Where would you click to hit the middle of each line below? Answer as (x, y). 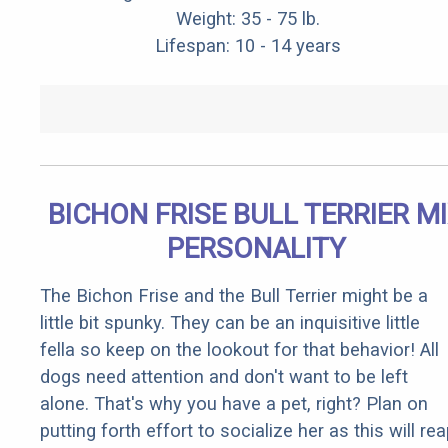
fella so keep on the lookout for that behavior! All (239, 350)
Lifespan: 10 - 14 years (248, 46)
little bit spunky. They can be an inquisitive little (230, 323)
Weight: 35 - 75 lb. (248, 19)
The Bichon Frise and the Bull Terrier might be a (234, 296)
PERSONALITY (256, 249)
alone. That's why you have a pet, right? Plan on (234, 404)
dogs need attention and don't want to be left (224, 377)
